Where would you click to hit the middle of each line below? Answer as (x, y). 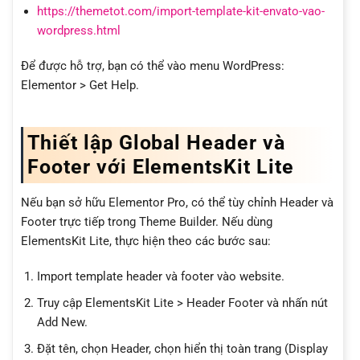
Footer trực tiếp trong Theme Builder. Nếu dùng (147, 222)
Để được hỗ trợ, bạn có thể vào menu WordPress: (153, 65)
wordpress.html (78, 31)
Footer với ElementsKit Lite (161, 166)
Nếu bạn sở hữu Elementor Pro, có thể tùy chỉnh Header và (177, 203)
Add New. (62, 322)
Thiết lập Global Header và (156, 142)
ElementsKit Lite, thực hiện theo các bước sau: (146, 241)
